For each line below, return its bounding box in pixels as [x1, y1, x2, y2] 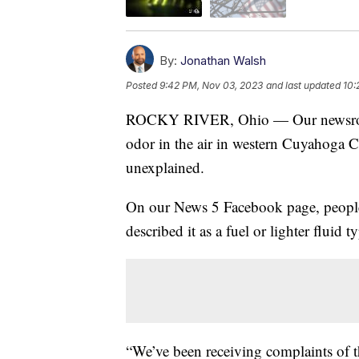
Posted [126, 79, 159, 91]
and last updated [266, 79, 341, 91]
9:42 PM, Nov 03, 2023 [159, 79, 263, 91]
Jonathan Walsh [180, 52, 266, 68]
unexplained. [126, 156, 204, 177]
